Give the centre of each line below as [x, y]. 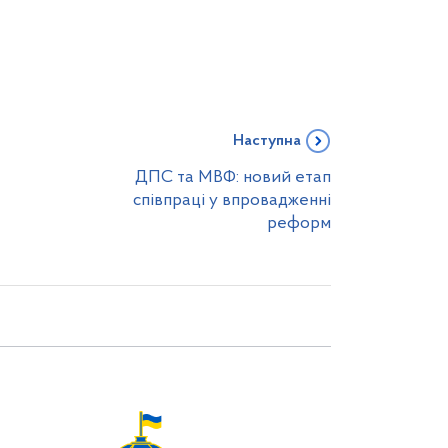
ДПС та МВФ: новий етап [233, 177]
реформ [299, 223]
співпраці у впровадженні [232, 200]
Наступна [267, 141]
